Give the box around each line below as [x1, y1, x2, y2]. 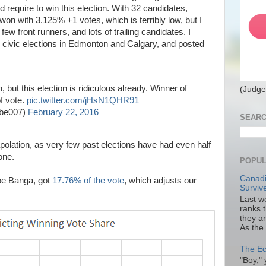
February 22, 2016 [28, 107, 99, 117]
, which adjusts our [124, 175, 197, 185]
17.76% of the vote [52, 175, 124, 185]
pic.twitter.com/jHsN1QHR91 [27, 95, 139, 105]
